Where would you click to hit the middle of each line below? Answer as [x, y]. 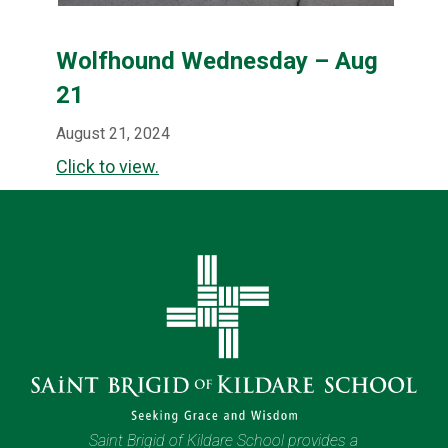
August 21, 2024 [113, 134]
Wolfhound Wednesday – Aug [217, 61]
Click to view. [107, 167]
